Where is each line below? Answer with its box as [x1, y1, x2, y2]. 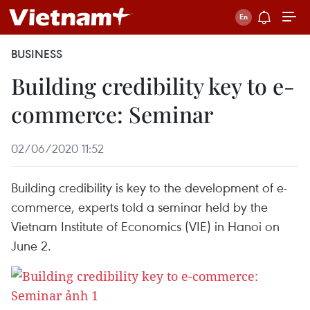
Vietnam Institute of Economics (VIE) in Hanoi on [11, 217, 280, 235]
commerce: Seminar [11, 99, 213, 129]
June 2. [11, 237, 51, 254]
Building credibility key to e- [11, 71, 295, 100]
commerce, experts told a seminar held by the [11, 198, 268, 215]
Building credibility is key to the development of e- [11, 179, 287, 196]
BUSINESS [11, 46, 62, 62]
